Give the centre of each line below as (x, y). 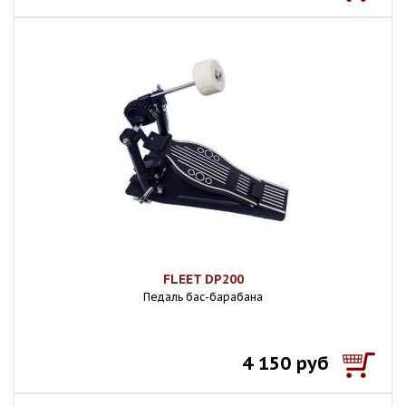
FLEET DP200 (203, 279)
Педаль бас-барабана (203, 297)
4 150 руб (285, 363)
